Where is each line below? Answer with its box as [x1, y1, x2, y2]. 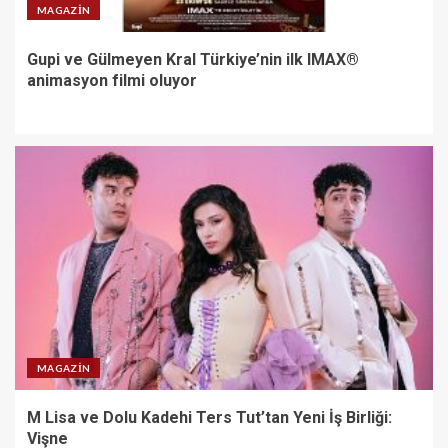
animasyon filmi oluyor [27, 71, 197, 90]
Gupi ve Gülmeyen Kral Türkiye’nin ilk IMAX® [27, 50, 359, 69]
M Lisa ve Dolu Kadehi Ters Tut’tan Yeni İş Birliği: [27, 408, 392, 427]
